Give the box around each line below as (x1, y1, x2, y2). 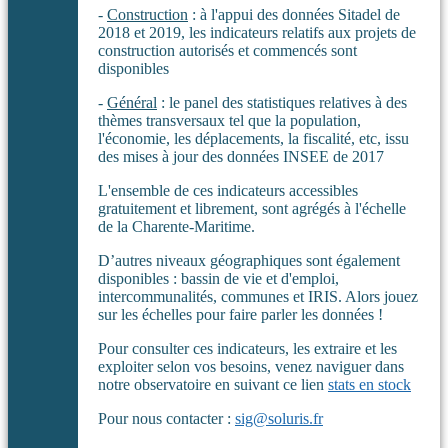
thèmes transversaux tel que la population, (98, 112, 361, 130)
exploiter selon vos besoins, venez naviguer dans (98, 358, 404, 376)
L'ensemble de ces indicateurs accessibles (98, 182, 358, 200)
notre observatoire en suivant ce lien (98, 376, 324, 394)
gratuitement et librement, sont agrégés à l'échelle (98, 200, 406, 218)
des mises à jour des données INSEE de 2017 (98, 148, 384, 166)
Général (107, 94, 157, 112)
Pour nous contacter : (98, 410, 231, 428)
